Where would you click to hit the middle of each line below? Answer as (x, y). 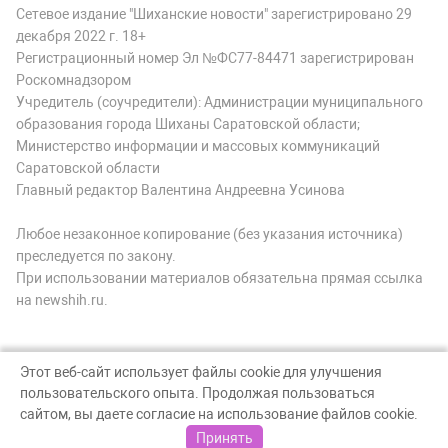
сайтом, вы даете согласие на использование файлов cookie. (219, 414)
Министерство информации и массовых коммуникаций (198, 146)
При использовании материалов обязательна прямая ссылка (219, 278)
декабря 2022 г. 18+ (81, 36)
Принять (224, 438)
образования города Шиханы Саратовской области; (188, 124)
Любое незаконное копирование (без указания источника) (209, 234)
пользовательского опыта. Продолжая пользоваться (197, 393)
